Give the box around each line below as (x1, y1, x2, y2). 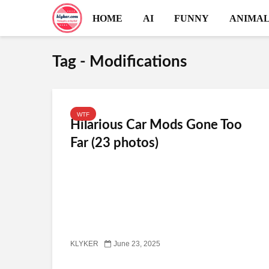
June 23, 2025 (113, 240, 160, 248)
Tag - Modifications (52, 54, 187, 70)
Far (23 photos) (70, 136, 159, 150)
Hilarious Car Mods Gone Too (70, 118, 242, 131)
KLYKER (70, 240, 98, 248)
